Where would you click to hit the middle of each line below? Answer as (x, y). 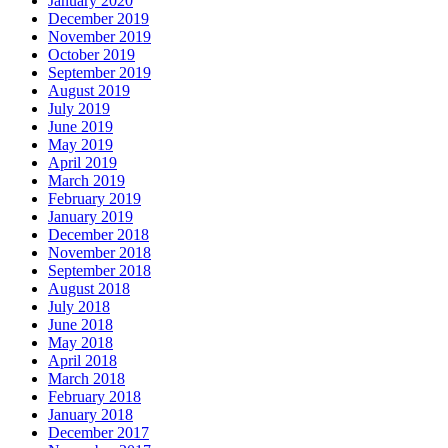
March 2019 (86, 181)
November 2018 (99, 253)
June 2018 (80, 325)
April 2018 (82, 361)
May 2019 (80, 145)
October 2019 (91, 55)
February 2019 (94, 199)
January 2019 (90, 217)
